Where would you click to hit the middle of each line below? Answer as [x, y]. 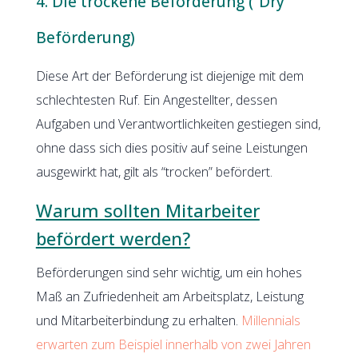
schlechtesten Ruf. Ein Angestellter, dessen [156, 99]
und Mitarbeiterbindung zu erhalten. [138, 320]
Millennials [270, 320]
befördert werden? [113, 238]
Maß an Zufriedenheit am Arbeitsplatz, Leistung [169, 296]
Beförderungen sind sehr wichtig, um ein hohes [169, 272]
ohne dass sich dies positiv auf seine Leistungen [171, 147]
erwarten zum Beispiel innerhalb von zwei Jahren [173, 344]
